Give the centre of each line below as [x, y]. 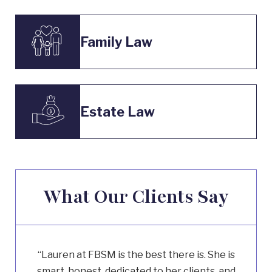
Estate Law [117, 111]
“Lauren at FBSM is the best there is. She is [136, 255]
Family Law [116, 42]
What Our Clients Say [136, 197]
